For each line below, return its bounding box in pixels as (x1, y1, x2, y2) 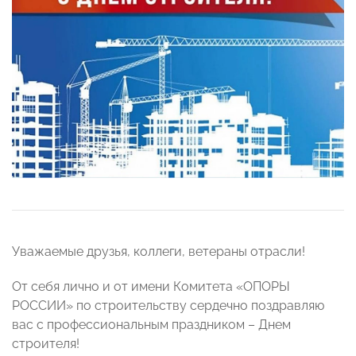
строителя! (12, 336, 79, 352)
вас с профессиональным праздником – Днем (12, 317, 291, 333)
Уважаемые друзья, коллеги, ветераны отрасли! (12, 244, 305, 260)
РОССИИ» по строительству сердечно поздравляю (12, 298, 324, 314)
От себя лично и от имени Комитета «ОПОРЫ (12, 279, 290, 295)
